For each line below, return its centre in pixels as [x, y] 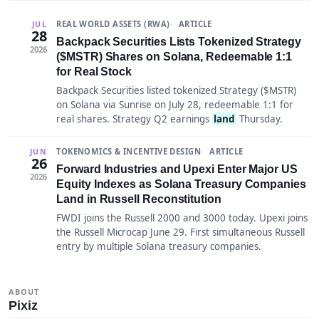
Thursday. [260, 119]
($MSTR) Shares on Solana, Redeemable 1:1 [174, 56]
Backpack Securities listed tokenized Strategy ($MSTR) [177, 91]
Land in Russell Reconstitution [139, 199]
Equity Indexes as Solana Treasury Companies [181, 184]
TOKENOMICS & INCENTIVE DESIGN [129, 152]
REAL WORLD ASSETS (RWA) [113, 24]
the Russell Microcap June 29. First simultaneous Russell [181, 232]
